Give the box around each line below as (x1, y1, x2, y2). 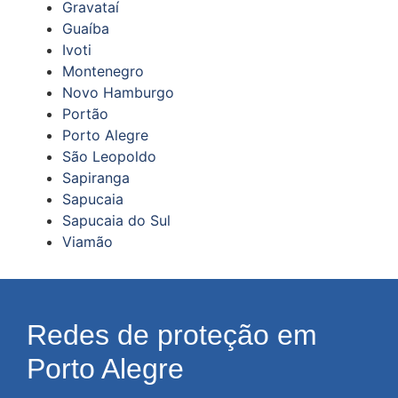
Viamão (62, 232, 113, 251)
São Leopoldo (62, 147, 156, 165)
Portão (62, 104, 108, 123)
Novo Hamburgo (62, 83, 174, 101)
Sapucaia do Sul (62, 211, 171, 229)
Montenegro (62, 61, 144, 80)
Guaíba (62, 19, 109, 37)
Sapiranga (62, 168, 130, 187)
